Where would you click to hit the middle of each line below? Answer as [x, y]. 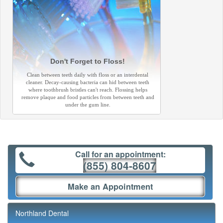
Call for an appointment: [119, 154]
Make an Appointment [110, 186]
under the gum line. [88, 105]
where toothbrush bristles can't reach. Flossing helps [88, 90]
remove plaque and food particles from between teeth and [88, 97]
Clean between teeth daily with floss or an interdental [88, 75]
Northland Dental [42, 213]
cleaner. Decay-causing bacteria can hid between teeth [88, 82]
